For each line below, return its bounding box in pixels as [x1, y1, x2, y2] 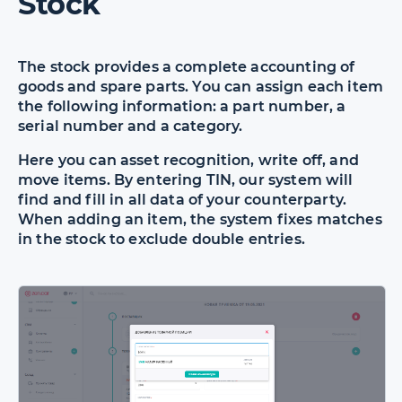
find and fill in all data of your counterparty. [18, 190, 347, 208]
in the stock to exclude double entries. [18, 230, 305, 248]
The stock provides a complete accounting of [18, 57, 355, 75]
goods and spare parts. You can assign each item [18, 77, 384, 95]
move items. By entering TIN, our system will [18, 170, 354, 188]
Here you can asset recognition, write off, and [18, 151, 359, 169]
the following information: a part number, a [18, 97, 346, 115]
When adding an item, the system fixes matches [18, 210, 382, 228]
